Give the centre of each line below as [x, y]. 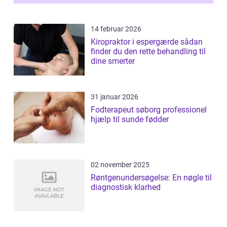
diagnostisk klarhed [126, 187]
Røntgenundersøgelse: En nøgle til [151, 178]
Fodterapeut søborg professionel [127, 110]
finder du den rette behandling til [148, 52]
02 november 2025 [120, 165]
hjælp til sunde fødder [130, 120]
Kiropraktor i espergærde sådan [136, 42]
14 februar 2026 [116, 29]
